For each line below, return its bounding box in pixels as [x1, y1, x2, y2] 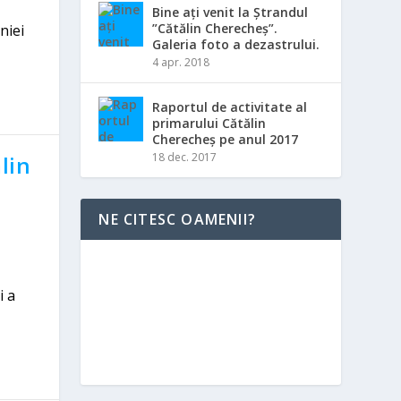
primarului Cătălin [152, 115, 267, 132]
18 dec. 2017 [152, 149, 218, 165]
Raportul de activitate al [152, 98, 308, 115]
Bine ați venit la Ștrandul [152, 4, 309, 21]
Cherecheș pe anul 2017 [152, 131, 299, 148]
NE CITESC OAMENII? [98, 209, 256, 229]
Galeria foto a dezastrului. [152, 36, 320, 53]
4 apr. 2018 [152, 55, 210, 70]
